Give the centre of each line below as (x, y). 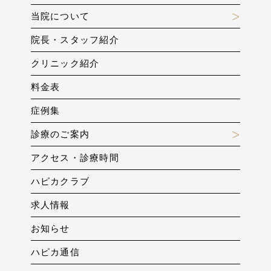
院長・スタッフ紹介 (75, 39)
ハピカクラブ (60, 181)
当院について (60, 16)
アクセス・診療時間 (75, 157)
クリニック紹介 (65, 63)
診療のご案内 (60, 134)
